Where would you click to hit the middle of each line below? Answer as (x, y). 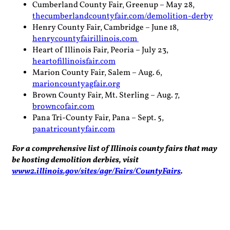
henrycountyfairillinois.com (85, 39)
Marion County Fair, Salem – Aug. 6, (97, 73)
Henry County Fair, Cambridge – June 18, (106, 27)
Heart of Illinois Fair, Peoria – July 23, (100, 50)
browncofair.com (63, 107)
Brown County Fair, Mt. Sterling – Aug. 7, (106, 95)
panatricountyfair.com (74, 129)
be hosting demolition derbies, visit (75, 160)
